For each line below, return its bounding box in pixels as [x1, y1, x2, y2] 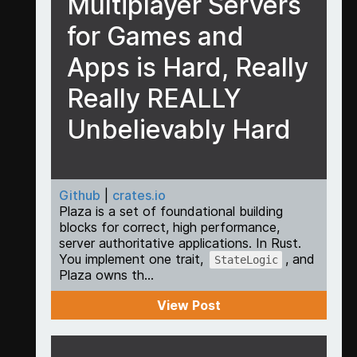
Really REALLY [66, 82, 241, 114]
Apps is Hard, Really [66, 51, 308, 83]
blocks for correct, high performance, [58, 218, 280, 235]
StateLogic [214, 253, 278, 266]
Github [58, 186, 100, 203]
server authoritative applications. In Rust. [58, 234, 301, 251]
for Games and [66, 20, 244, 52]
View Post [156, 296, 221, 313]
